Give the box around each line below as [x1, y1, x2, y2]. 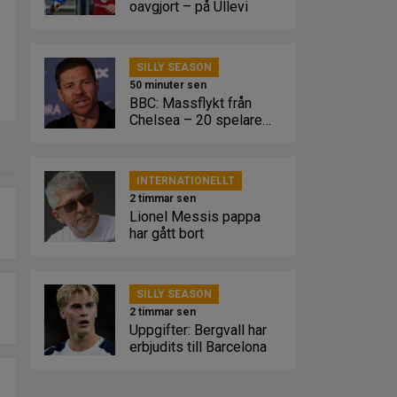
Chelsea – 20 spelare [129, 112, 262, 128]
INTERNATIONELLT [136, 175, 235, 187]
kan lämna [129, 128, 191, 145]
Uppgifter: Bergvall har [129, 322, 267, 339]
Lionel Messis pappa [129, 208, 261, 225]
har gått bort [129, 225, 204, 242]
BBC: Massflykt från [129, 95, 252, 112]
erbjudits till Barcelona [129, 339, 267, 355]
